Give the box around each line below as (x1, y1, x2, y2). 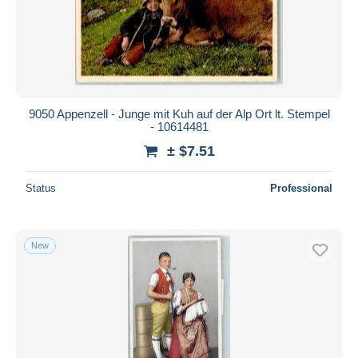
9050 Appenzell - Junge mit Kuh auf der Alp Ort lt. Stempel (28, 106, 330, 121)
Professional (270, 181, 332, 194)
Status (26, 181, 56, 194)
